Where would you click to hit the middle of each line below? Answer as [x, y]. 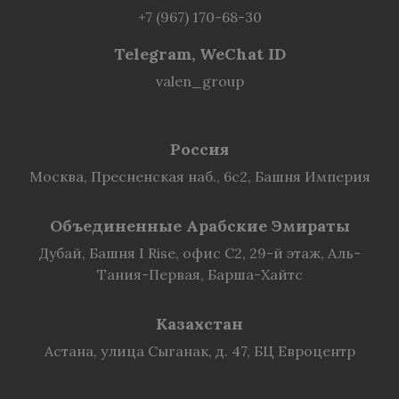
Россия [199, 149]
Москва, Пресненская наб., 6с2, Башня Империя [199, 176]
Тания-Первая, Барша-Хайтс [199, 274]
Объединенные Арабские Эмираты [199, 226]
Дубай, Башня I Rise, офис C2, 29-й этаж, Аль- [199, 253]
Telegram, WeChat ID [199, 54]
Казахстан [199, 324]
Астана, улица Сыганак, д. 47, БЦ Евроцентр [199, 351]
